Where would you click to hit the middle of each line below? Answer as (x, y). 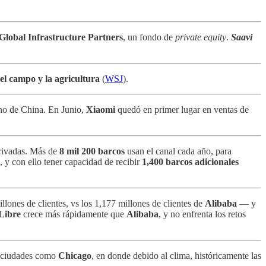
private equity (201, 37)
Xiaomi (101, 109)
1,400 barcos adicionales (190, 161)
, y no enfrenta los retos (202, 214)
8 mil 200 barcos (93, 151)
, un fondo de (149, 37)
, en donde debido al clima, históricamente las (176, 255)
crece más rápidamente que (74, 214)
